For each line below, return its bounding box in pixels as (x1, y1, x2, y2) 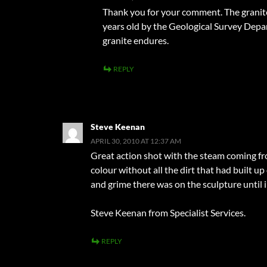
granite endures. (103, 34, 169, 46)
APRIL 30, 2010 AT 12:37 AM (91, 136, 181, 145)
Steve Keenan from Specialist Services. (91, 206, 246, 218)
